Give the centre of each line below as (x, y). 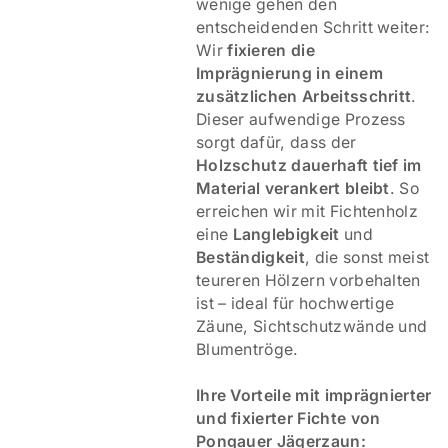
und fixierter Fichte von (288, 418)
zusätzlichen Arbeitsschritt (303, 96)
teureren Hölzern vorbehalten (308, 280)
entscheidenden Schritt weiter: (313, 27)
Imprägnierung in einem (289, 73)
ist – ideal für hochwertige (295, 303)
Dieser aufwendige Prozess (300, 119)
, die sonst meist (367, 257)
